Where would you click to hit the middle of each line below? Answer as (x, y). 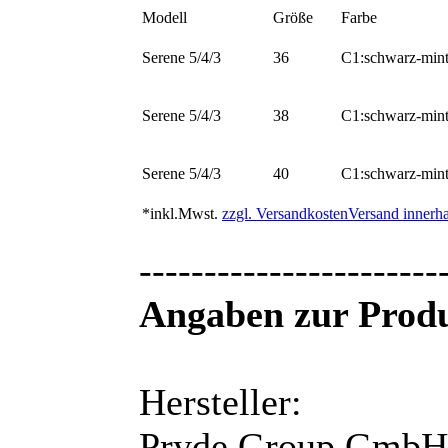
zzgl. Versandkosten (285, 214)
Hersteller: (220, 402)
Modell (164, 18)
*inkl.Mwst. (180, 214)
